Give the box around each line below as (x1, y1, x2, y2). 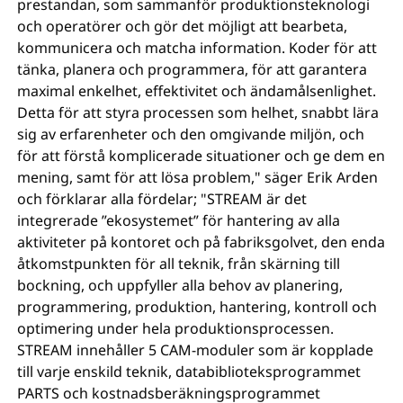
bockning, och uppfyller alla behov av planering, (17, 275, 344, 295)
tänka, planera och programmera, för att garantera (17, 59, 368, 79)
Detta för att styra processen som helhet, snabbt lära (17, 103, 380, 122)
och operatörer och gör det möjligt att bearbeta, (17, 16, 348, 36)
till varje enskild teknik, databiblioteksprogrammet (17, 362, 362, 381)
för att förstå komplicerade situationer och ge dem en (17, 146, 386, 166)
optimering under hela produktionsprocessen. (17, 318, 335, 338)
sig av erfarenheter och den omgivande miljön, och (17, 124, 365, 144)
